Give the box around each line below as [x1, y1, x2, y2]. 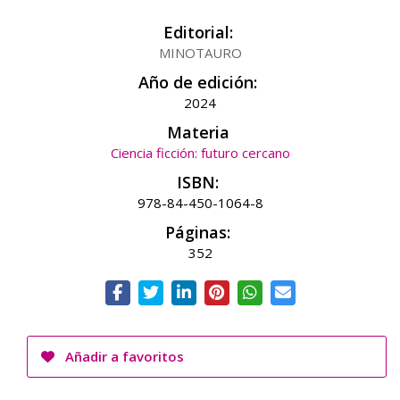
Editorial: [162, 21, 233, 43]
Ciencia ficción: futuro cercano [110, 144, 290, 162]
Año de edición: [138, 71, 257, 93]
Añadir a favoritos [62, 347, 184, 365]
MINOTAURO [158, 44, 242, 62]
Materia [166, 121, 229, 143]
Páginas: [165, 221, 230, 243]
